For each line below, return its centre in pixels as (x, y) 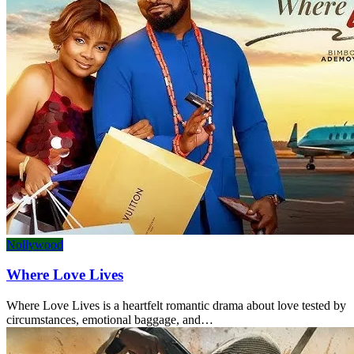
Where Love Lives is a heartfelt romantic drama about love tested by (176, 306)
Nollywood (35, 244)
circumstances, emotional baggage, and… (110, 320)
